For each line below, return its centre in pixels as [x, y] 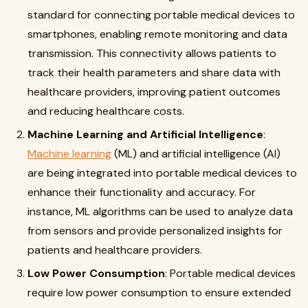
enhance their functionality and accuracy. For [142, 192]
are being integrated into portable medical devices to [162, 173]
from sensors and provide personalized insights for [155, 231]
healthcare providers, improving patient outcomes [154, 92]
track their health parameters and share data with [154, 73]
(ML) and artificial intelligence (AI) [196, 154]
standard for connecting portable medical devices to [161, 15]
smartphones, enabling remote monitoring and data [157, 34]
